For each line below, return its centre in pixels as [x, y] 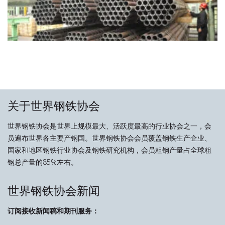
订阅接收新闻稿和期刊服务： [53, 211]
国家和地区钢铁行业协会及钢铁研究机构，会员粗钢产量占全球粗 [109, 150]
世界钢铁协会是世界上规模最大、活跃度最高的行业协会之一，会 [109, 126]
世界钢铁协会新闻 [54, 191]
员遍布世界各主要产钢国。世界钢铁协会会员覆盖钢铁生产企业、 [109, 138]
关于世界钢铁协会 [54, 106]
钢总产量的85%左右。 [43, 162]
